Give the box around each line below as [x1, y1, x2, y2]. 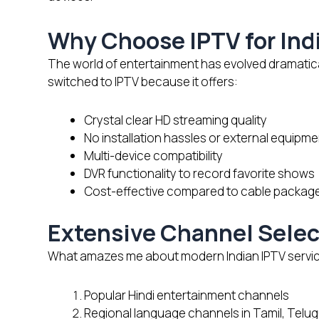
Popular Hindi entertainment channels [84, 286, 289, 303]
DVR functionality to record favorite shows [84, 165, 315, 182]
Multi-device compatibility [84, 147, 223, 164]
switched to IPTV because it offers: [48, 73, 238, 90]
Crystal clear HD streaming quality [84, 112, 267, 129]
